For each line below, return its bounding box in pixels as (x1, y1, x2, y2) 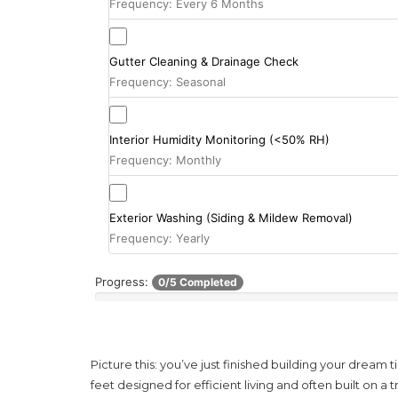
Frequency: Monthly (109, 152, 221, 167)
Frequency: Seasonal (109, 74, 226, 89)
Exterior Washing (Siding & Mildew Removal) (109, 210, 353, 225)
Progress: (95, 274, 148, 289)
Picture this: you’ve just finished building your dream (91, 356, 390, 371)
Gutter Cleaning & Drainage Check (109, 53, 298, 68)
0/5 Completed (158, 275, 237, 290)
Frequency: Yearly (109, 230, 210, 245)
